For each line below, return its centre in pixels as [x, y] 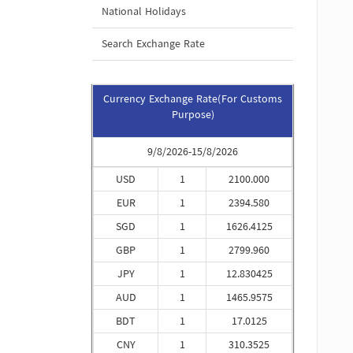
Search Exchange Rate [153, 45]
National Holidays [144, 12]
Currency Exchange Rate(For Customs [193, 100]
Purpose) [193, 115]
